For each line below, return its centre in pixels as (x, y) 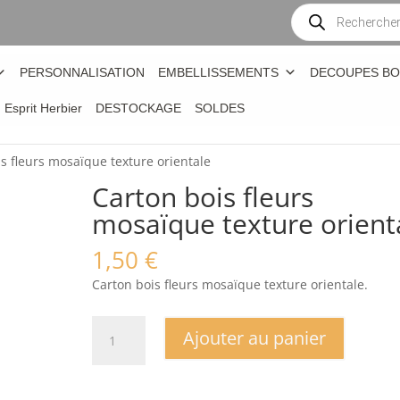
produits (318, 37)
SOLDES (220, 108)
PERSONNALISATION (82, 72)
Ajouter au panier (255, 338)
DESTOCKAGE (138, 108)
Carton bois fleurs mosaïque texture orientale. (229, 284)
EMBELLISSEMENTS (218, 72)
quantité (116, 325)
